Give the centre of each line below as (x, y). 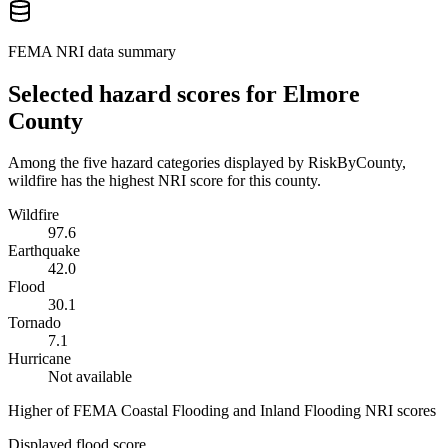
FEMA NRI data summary (92, 51)
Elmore (321, 93)
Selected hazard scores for (145, 93)
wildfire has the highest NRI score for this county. (164, 181)
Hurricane (39, 359)
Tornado (34, 323)
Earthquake (44, 251)
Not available (90, 377)
